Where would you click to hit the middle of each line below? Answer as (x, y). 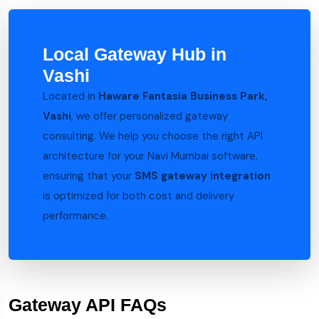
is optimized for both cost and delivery (138, 196)
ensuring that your (89, 176)
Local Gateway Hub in (135, 54)
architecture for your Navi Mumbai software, (150, 156)
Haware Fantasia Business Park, (183, 96)
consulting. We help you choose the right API (153, 136)
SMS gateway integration (203, 176)
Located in (70, 96)
